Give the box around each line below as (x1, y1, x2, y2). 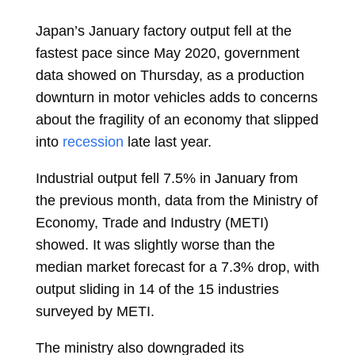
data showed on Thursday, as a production (35, 67, 304, 83)
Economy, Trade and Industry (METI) (35, 215, 269, 231)
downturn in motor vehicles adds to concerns (35, 90, 318, 105)
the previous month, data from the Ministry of (35, 193, 318, 208)
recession (62, 134, 124, 150)
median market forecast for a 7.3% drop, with (35, 259, 319, 275)
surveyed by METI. (35, 303, 155, 319)
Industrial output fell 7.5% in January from (35, 170, 298, 186)
